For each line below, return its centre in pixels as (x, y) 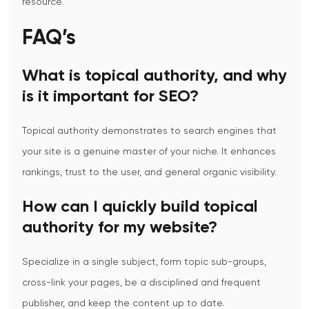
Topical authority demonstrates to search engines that (149, 131)
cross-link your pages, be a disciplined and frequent (141, 283)
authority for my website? (120, 228)
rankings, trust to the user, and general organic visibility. (149, 173)
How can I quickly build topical (140, 207)
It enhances (249, 152)
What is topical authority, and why (154, 76)
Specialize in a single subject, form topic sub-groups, (144, 262)
